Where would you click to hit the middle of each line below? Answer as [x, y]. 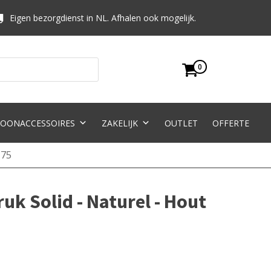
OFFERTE [230, 123]
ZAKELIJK [119, 123]
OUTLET [181, 123]
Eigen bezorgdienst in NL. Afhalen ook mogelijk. [103, 18]
